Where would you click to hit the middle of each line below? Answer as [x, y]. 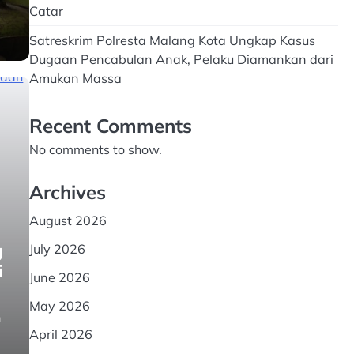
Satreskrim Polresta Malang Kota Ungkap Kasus [172, 40]
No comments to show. [95, 149]
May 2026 [59, 306]
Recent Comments [110, 126]
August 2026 [68, 220]
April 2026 [60, 334]
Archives [67, 192]
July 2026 [57, 249]
